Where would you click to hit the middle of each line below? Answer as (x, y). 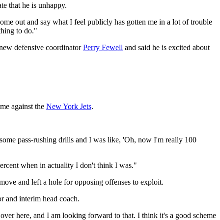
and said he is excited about (166, 47)
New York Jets (69, 106)
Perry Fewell (103, 47)
